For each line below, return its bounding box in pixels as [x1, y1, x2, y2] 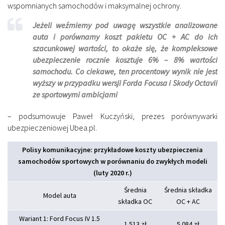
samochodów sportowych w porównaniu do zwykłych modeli [18, 157, 207, 166]
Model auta [43, 191, 76, 200]
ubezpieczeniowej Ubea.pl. [8, 123, 97, 133]
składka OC [118, 197, 152, 206]
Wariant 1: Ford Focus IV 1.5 [19, 214, 100, 223]
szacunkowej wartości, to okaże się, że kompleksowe [33, 43, 217, 54]
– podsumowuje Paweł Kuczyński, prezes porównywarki [8, 111, 217, 122]
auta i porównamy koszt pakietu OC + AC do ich [33, 32, 217, 42]
